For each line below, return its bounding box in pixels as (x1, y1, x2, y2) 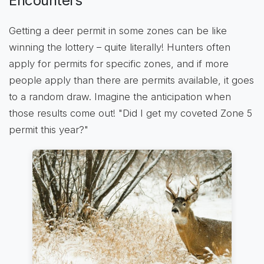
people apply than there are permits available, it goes (9, 74, 254, 87)
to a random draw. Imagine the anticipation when (9, 91, 231, 103)
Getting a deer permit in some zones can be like (9, 25, 227, 37)
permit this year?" (9, 124, 88, 136)
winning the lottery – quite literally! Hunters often (9, 41, 230, 54)
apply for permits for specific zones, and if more (9, 58, 229, 70)
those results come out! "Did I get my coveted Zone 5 (9, 107, 252, 120)
